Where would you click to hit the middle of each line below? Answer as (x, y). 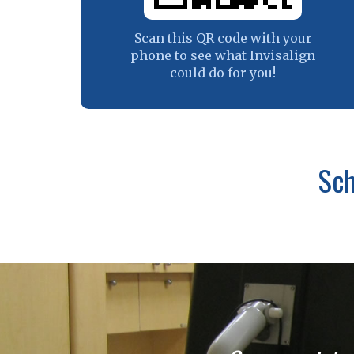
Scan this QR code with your (223, 38)
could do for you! (223, 72)
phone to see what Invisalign (223, 55)
